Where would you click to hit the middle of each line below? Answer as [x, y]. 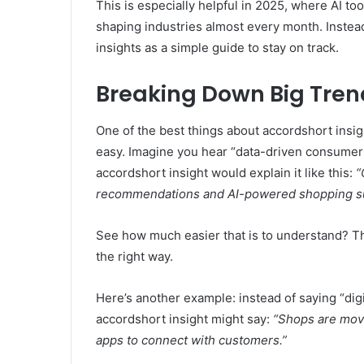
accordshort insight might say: [184, 318]
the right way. [134, 256]
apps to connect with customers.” [191, 340]
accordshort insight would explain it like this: [226, 172]
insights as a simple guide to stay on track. [217, 48]
